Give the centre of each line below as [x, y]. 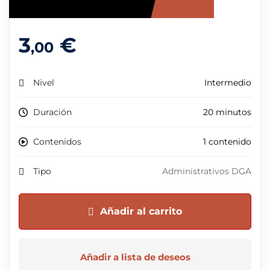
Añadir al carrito [141, 211]
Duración [52, 112]
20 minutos [227, 112]
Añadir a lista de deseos [135, 257]
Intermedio [228, 83]
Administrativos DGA [207, 171]
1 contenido [227, 142]
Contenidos [57, 142]
